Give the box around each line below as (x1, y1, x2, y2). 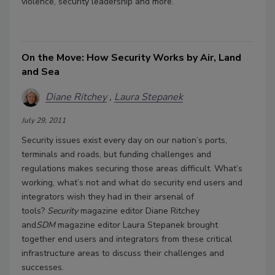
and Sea (21, 64, 60, 79)
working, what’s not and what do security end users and (21, 176, 242, 188)
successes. (21, 261, 64, 273)
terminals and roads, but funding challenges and (21, 148, 211, 160)
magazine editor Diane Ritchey (80, 204, 199, 217)
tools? (21, 204, 47, 217)
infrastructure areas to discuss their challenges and (21, 247, 224, 259)
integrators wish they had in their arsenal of (21, 190, 194, 203)
